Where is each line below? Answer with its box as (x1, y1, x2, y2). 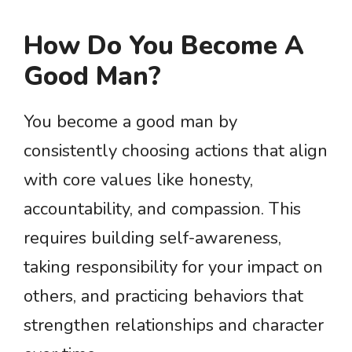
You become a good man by (24, 110, 237, 134)
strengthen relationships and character (24, 313, 324, 337)
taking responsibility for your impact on (24, 255, 323, 279)
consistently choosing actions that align (24, 139, 328, 163)
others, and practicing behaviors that (24, 284, 303, 308)
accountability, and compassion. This (24, 197, 301, 221)
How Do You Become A (24, 28, 304, 64)
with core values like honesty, (24, 168, 253, 192)
